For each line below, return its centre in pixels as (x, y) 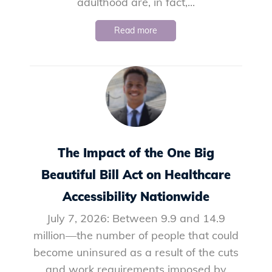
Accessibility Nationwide (136, 196)
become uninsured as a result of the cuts (136, 252)
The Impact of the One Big (136, 153)
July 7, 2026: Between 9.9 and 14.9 (136, 218)
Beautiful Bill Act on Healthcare (136, 175)
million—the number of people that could (136, 235)
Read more (136, 30)
